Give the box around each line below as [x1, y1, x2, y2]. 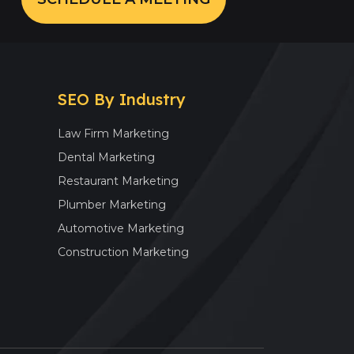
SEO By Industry [58, 89, 186, 109]
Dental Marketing [58, 150, 155, 164]
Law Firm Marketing [58, 126, 169, 141]
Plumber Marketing [58, 198, 166, 212]
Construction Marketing [58, 245, 189, 259]
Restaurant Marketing [58, 174, 179, 188]
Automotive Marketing [58, 221, 184, 235]
